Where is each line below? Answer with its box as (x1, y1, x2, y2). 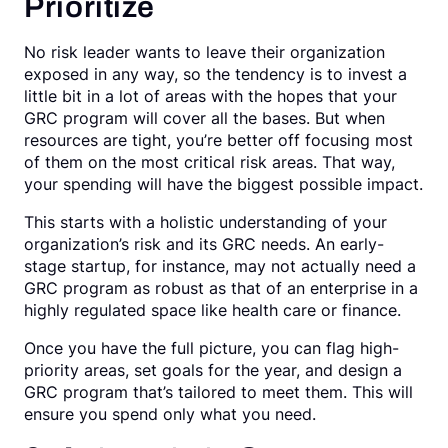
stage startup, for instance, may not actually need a (24, 256, 416, 276)
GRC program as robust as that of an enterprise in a (24, 278, 418, 298)
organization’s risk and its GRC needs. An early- (24, 234, 384, 254)
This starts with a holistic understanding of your (24, 212, 387, 232)
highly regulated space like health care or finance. (24, 300, 401, 320)
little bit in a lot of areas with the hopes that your (24, 86, 397, 106)
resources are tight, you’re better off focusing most (24, 130, 413, 150)
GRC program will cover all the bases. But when (24, 108, 385, 128)
